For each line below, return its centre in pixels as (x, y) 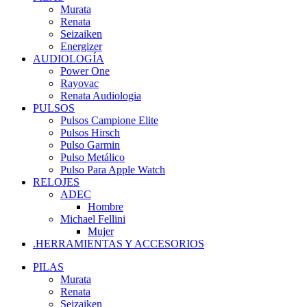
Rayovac (79, 84)
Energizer (81, 47)
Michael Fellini (93, 219)
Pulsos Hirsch (90, 133)
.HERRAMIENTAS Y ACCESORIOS (119, 244)
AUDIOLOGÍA (69, 59)
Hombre (106, 207)
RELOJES (56, 182)
